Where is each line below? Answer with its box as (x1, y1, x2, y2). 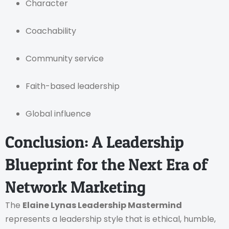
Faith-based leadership (26, 80, 120, 93)
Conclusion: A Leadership (5, 132, 184, 152)
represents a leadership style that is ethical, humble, (5, 213, 216, 225)
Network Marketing (5, 177, 146, 197)
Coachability (26, 25, 76, 37)
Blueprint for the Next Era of (5, 154, 208, 175)
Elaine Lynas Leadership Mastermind (22, 199, 182, 212)
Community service (26, 53, 104, 65)
